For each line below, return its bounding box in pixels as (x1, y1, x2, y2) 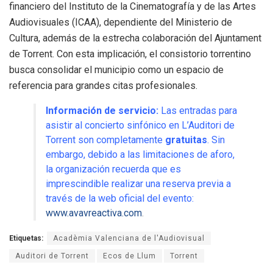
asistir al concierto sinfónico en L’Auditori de (46, 119, 235, 132)
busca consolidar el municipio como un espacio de (9, 64, 224, 76)
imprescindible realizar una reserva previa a (46, 178, 231, 190)
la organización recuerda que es (46, 163, 181, 175)
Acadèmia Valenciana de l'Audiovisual (53, 234, 205, 243)
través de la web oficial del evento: (46, 193, 194, 205)
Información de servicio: (46, 105, 158, 117)
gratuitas (165, 134, 207, 146)
